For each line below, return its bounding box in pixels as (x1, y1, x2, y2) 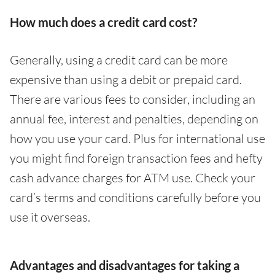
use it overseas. (10, 209, 90, 225)
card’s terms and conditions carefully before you (10, 190, 261, 206)
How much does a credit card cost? (10, 15, 197, 30)
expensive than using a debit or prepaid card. (10, 72, 242, 88)
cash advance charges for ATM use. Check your (10, 170, 255, 186)
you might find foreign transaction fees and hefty (10, 150, 263, 166)
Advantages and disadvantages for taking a (10, 258, 239, 273)
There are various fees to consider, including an (10, 91, 255, 107)
